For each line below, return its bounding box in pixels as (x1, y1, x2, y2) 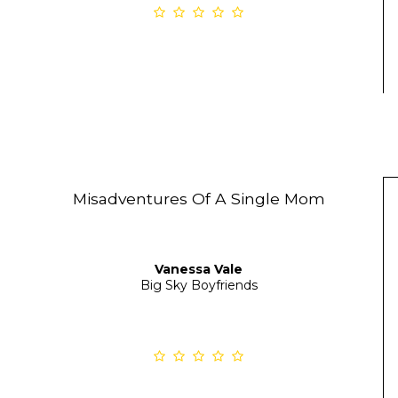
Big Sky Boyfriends (139, 277, 258, 294)
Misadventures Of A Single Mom (72, 189, 325, 209)
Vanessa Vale (155, 261, 243, 278)
